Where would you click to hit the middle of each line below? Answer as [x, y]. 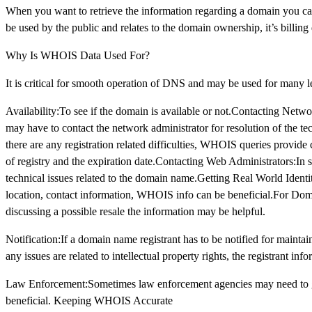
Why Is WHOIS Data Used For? [78, 55]
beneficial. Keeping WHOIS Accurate [89, 300]
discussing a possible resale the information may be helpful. [135, 211]
